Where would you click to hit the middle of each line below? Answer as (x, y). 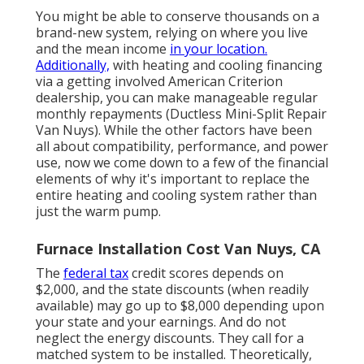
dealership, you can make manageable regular (177, 98)
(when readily (266, 290)
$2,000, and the (84, 290)
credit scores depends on (206, 273)
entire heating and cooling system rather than (176, 195)
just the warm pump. (98, 212)
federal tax (96, 273)
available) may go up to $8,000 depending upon (180, 306)
